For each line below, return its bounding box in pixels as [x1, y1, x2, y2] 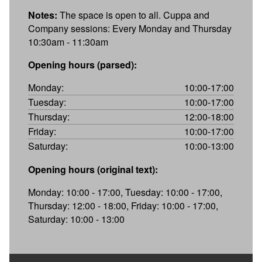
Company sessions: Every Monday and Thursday [28, 21, 232, 35]
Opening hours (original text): [28, 162, 158, 176]
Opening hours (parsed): [28, 57, 137, 71]
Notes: [28, 8, 57, 22]
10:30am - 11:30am [28, 35, 108, 49]
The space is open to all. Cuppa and [57, 8, 209, 22]
